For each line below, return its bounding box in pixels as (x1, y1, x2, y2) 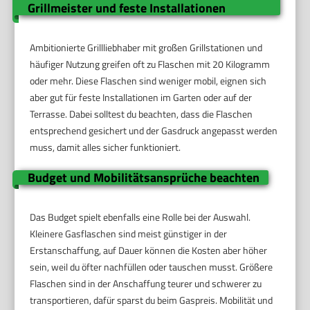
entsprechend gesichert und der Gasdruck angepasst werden (30, 123, 278, 138)
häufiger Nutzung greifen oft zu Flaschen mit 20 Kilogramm (30, 57, 271, 72)
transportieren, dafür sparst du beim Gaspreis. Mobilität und (30, 293, 273, 308)
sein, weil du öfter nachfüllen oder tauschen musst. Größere (30, 259, 273, 275)
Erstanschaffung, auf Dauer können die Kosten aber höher (30, 243, 268, 258)
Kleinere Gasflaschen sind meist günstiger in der (30, 226, 228, 241)
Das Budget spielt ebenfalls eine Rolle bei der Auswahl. (30, 210, 251, 225)
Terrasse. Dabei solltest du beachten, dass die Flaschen (30, 107, 253, 122)
